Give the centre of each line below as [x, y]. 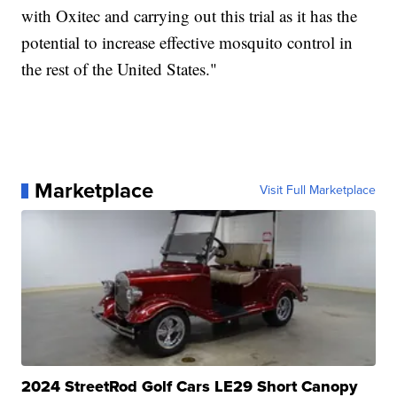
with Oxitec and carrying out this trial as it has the [190, 16]
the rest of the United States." [120, 69]
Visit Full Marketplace [317, 191]
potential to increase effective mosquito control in [187, 43]
